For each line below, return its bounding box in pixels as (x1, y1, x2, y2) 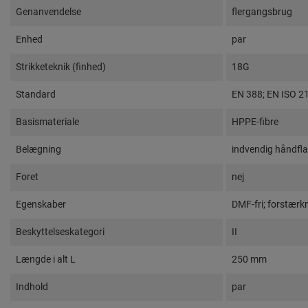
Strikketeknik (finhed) (16, 60, 106, 72)
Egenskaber (16, 198, 66, 210)
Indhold (16, 280, 48, 292)
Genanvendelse (16, 5, 81, 17)
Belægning (16, 143, 61, 155)
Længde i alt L (16, 253, 76, 265)
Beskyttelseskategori (16, 225, 104, 237)
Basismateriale (16, 115, 79, 127)
